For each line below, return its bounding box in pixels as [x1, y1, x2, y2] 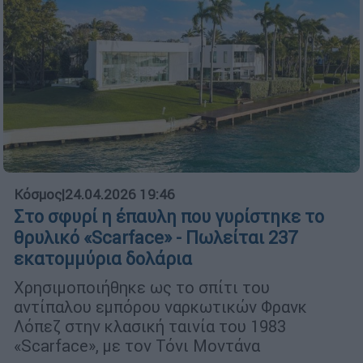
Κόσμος [14, 186, 62, 204]
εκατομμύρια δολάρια [14, 248, 192, 271]
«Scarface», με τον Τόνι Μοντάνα [14, 335, 260, 357]
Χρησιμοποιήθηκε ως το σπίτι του [14, 277, 270, 298]
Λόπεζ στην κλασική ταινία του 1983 [14, 316, 286, 337]
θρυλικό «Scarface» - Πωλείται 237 [14, 227, 297, 250]
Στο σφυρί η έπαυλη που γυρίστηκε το [14, 206, 324, 228]
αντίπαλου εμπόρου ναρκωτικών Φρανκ [14, 297, 307, 318]
